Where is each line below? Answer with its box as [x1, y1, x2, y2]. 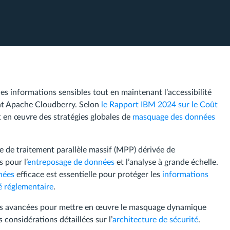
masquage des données [132, 113, 215, 121]
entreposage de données [27, 158, 114, 166]
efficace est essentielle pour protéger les [14, 170, 162, 179]
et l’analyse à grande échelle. [114, 158, 218, 166]
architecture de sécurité [112, 216, 198, 224]
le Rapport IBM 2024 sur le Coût [101, 101, 218, 109]
